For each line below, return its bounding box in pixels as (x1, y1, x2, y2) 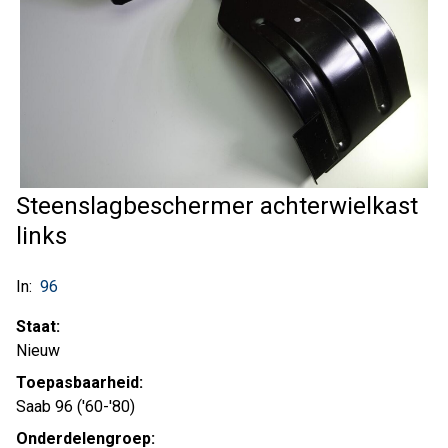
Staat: (16, 317, 60, 336)
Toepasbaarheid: (16, 373, 143, 392)
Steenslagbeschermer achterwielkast (16, 192, 418, 220)
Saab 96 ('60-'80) (16, 397, 135, 416)
